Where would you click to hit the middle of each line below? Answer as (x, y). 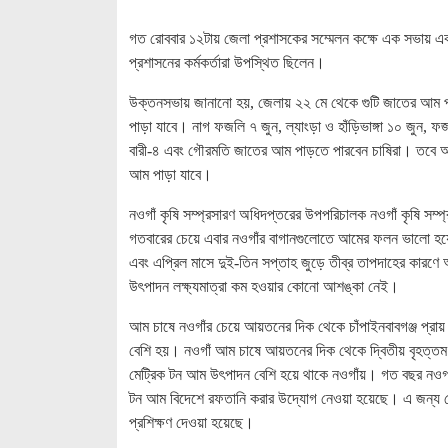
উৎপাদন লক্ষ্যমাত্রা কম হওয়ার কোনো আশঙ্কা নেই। (264, 286)
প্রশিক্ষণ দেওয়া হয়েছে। (191, 422)
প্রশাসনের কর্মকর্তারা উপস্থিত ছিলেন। (227, 62)
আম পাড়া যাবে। (170, 174)
